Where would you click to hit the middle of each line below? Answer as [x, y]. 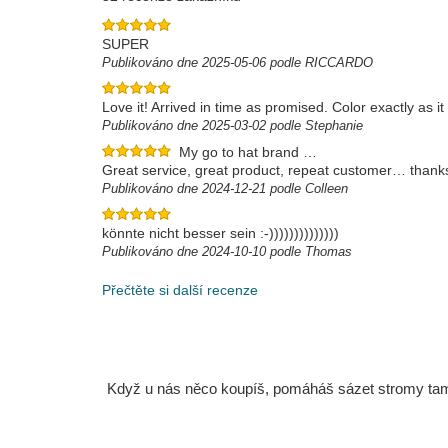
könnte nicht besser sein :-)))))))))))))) [220, 233]
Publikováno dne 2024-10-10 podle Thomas [227, 251]
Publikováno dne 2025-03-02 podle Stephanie [232, 125]
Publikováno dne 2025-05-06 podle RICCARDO [237, 62]
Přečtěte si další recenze [180, 290]
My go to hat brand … [248, 152]
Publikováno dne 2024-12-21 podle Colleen [225, 188]
